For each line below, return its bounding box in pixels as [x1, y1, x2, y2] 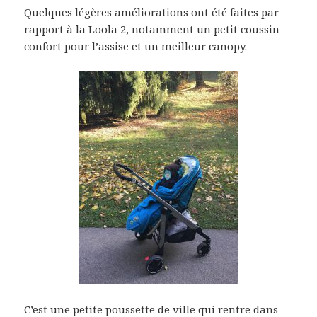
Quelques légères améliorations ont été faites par [24, 4, 279, 19]
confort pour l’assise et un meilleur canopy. [24, 38, 248, 53]
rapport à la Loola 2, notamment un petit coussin [24, 21, 280, 36]
